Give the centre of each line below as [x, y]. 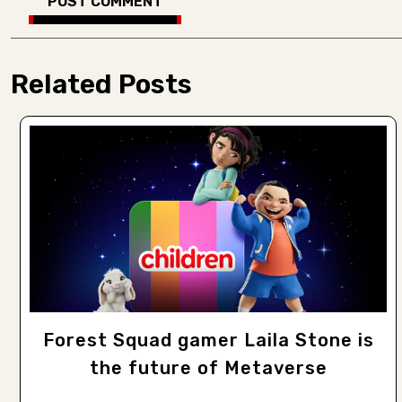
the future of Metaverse [208, 367]
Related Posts [101, 85]
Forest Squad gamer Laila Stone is [208, 340]
